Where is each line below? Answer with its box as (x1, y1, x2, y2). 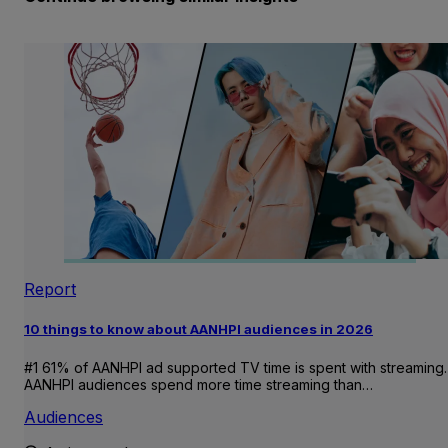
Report (24, 279, 76, 300)
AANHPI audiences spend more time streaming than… (24, 376, 373, 394)
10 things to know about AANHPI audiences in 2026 (24, 321, 373, 338)
